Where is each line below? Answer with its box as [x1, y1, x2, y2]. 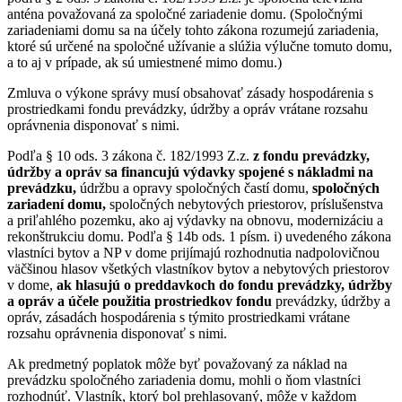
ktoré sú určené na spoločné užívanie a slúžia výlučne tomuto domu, [7, 39, 392, 55]
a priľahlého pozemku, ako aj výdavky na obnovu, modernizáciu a [7, 213, 383, 229]
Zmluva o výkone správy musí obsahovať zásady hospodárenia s [7, 85, 373, 101]
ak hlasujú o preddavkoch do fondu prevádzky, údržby [57, 277, 392, 293]
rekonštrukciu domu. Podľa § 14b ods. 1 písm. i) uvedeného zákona [7, 229, 391, 245]
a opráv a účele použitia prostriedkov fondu [7, 293, 275, 310]
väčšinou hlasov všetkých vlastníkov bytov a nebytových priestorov [7, 261, 389, 277]
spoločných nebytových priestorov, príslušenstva [106, 197, 383, 213]
